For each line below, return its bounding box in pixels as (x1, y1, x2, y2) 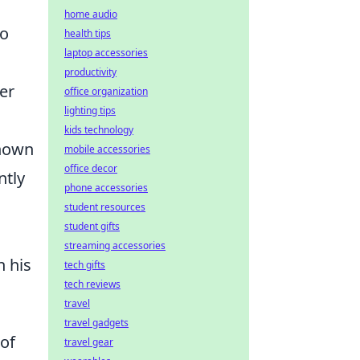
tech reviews (64, 277, 121, 291)
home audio (64, 7, 117, 21)
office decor (64, 162, 117, 175)
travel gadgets (64, 316, 129, 329)
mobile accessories (64, 142, 150, 156)
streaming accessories (64, 239, 166, 252)
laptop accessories (64, 46, 148, 59)
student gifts (64, 219, 120, 233)
